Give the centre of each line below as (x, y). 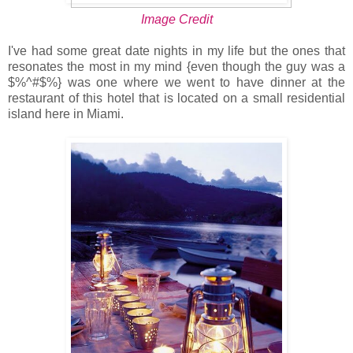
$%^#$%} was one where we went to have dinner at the (176, 82)
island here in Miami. (66, 113)
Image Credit (176, 19)
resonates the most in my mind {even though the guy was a (176, 66)
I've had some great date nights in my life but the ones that (176, 50)
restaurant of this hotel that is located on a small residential (176, 98)
